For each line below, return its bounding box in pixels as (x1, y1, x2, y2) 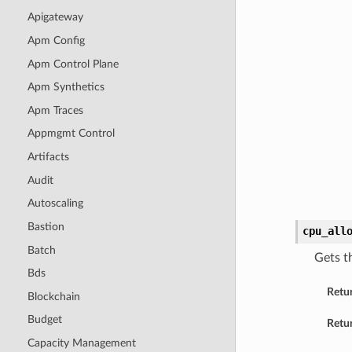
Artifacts (27, 151, 69, 163)
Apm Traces (27, 104, 83, 116)
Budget (27, 313, 62, 326)
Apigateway (27, 11, 83, 24)
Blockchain (27, 290, 80, 302)
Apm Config (27, 34, 85, 46)
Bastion (27, 220, 64, 233)
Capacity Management (27, 337, 136, 350)
